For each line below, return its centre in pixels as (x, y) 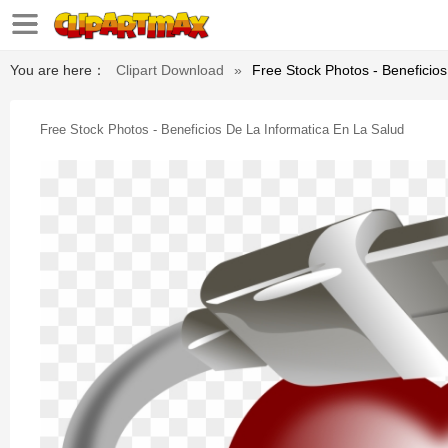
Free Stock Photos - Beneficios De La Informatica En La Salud (222, 129)
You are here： (58, 70)
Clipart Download (170, 70)
